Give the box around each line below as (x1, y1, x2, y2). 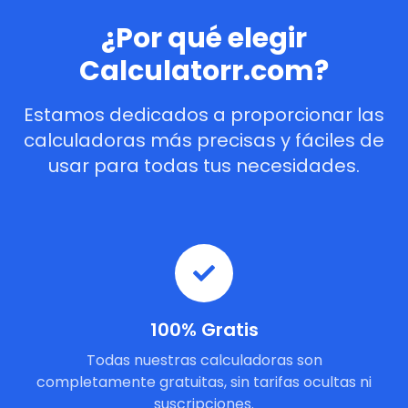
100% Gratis (149, 317, 259, 342)
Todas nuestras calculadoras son (86, 350, 322, 371)
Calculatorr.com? (79, 52, 329, 90)
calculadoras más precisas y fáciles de (24, 127, 384, 153)
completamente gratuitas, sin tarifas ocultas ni (36, 372, 372, 393)
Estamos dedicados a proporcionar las (24, 102, 384, 127)
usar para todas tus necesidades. (48, 153, 360, 178)
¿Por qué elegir (101, 19, 307, 57)
